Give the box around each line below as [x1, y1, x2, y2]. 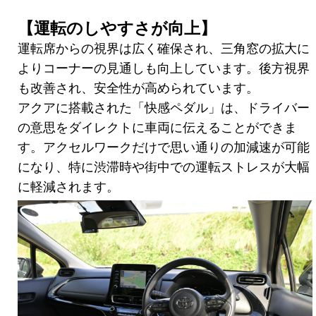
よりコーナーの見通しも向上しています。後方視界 [18, 61, 310, 75]
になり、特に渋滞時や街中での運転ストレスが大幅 [18, 159, 310, 174]
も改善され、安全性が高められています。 [18, 80, 259, 95]
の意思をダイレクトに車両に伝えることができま [18, 120, 297, 135]
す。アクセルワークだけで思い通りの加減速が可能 [18, 140, 310, 154]
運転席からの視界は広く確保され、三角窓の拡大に [18, 41, 310, 56]
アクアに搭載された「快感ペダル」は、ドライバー [18, 100, 310, 115]
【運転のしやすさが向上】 [18, 18, 217, 37]
